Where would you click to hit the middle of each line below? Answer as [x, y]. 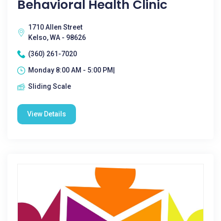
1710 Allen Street [55, 27]
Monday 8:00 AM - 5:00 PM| [72, 70]
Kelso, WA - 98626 [57, 37]
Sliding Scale [50, 86]
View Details [47, 114]
